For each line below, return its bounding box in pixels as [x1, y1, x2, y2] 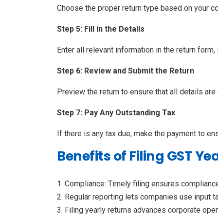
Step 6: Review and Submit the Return [57, 66, 194, 75]
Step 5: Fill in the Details [57, 24, 145, 34]
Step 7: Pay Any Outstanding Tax [57, 108, 175, 117]
